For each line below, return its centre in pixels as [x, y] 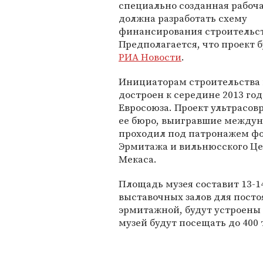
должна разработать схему [183, 18]
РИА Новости [150, 57]
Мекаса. [138, 159]
